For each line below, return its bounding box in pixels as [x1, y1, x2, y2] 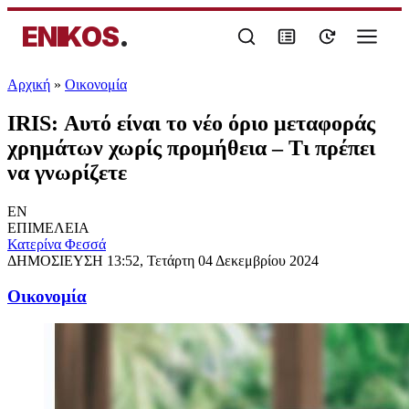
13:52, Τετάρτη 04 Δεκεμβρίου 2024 [107, 252, 319, 268]
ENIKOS [22, 20, 119, 53]
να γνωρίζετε [7, 160, 127, 184]
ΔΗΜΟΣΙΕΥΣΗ [7, 252, 107, 268]
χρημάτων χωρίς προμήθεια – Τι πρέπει [7, 135, 375, 160]
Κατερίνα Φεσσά [7, 236, 106, 252]
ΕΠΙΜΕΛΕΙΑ [7, 219, 89, 236]
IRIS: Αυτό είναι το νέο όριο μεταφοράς [7, 110, 375, 135]
